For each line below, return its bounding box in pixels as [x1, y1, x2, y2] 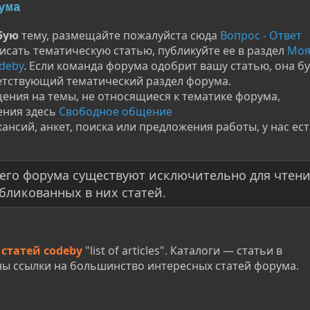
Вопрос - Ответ [220, 27, 302, 43]
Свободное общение [59, 103, 172, 119]
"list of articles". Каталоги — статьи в [82, 242, 282, 258]
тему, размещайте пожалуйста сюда [19, 27, 220, 43]
